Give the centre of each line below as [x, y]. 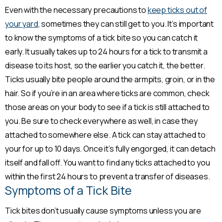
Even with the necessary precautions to [76, 10]
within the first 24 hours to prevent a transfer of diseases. [108, 177]
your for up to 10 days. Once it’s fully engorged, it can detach [110, 149]
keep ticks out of [177, 10]
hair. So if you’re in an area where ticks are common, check [107, 93]
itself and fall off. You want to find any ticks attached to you [108, 163]
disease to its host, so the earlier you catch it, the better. [105, 66]
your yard [22, 24]
